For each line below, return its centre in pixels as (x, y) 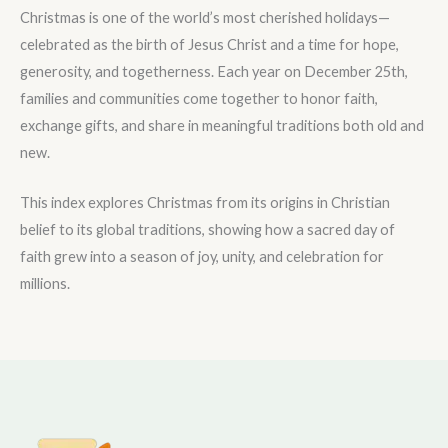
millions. (45, 283)
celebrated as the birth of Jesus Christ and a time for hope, (209, 44)
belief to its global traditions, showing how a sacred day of (207, 229)
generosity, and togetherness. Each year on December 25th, (214, 71)
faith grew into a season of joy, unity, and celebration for (202, 256)
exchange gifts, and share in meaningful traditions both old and (222, 125)
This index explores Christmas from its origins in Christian (205, 202)
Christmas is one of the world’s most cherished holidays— (205, 17)
